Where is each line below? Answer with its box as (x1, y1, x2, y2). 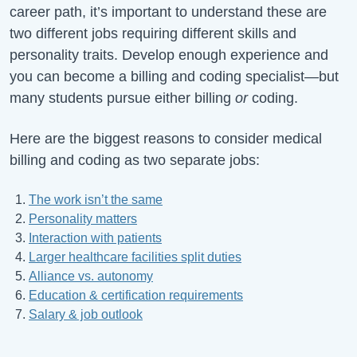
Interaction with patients (29, 230, 162, 245)
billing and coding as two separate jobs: (10, 151, 260, 168)
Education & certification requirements (29, 288, 243, 302)
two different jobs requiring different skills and (10, 25, 296, 41)
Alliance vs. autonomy (29, 269, 153, 283)
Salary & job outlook (29, 307, 143, 321)
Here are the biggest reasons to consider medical (10, 130, 322, 147)
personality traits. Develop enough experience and (10, 46, 328, 63)
